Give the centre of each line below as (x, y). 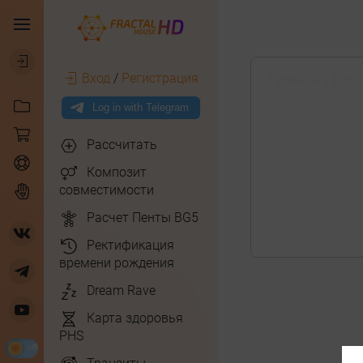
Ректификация (130, 245)
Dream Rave (121, 290)
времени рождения (116, 263)
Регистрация (160, 78)
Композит (116, 172)
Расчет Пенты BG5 (142, 217)
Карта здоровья (135, 318)
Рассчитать (122, 144)
